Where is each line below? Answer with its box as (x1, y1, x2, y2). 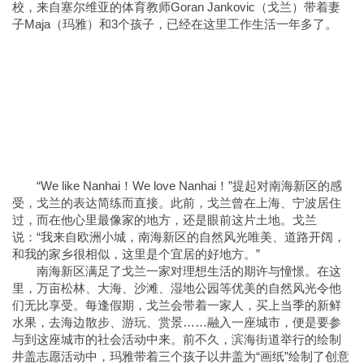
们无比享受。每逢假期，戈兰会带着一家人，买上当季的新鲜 (12, 298, 341, 313)
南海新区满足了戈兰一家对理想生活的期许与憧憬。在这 (37, 264, 341, 279)
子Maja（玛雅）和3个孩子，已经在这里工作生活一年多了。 (12, 17, 337, 32)
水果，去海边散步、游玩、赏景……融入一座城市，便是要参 (12, 315, 341, 330)
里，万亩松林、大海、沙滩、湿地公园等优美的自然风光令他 (12, 281, 341, 296)
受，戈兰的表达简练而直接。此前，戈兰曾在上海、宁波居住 (12, 196, 341, 210)
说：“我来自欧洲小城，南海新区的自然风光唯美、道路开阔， (12, 230, 345, 245)
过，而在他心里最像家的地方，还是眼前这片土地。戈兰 (12, 213, 317, 227)
